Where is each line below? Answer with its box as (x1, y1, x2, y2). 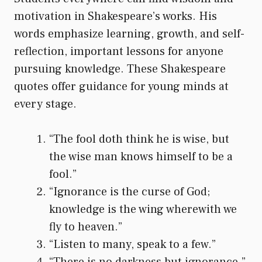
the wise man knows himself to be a (49, 149, 233, 164)
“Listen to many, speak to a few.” (49, 236, 216, 252)
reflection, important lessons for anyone (14, 43, 223, 59)
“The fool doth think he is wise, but (49, 131, 229, 147)
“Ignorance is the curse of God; (49, 184, 210, 199)
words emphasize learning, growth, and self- (14, 26, 244, 42)
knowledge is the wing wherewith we (49, 201, 237, 217)
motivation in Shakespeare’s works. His (14, 8, 217, 24)
